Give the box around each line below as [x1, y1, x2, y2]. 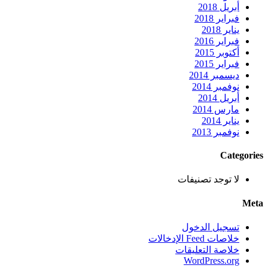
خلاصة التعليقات [175, 244, 239, 255]
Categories [220, 150, 263, 161]
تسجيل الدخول [182, 221, 239, 232]
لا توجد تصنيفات [178, 174, 239, 185]
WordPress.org [184, 255, 239, 266]
